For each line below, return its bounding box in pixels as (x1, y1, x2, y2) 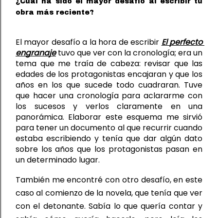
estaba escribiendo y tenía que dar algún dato (16, 132, 202, 144)
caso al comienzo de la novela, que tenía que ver (16, 187, 202, 199)
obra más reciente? (16, 8, 94, 16)
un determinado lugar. (16, 154, 102, 165)
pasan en (165, 143, 203, 155)
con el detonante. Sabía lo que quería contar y (16, 200, 202, 212)
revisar (144, 57, 170, 69)
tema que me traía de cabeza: (16, 57, 144, 69)
